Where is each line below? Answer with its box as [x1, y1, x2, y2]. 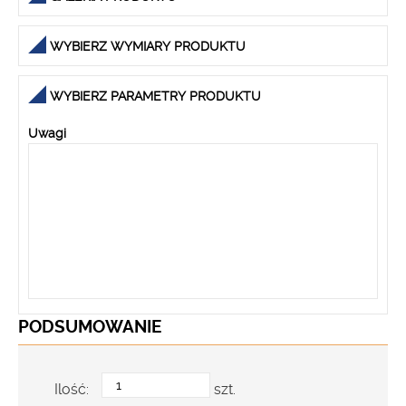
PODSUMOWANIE [18, 316, 161, 337]
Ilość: [54, 380, 92, 398]
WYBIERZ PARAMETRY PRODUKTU [50, 89, 261, 103]
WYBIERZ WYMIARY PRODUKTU [50, 39, 246, 53]
